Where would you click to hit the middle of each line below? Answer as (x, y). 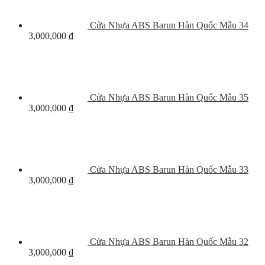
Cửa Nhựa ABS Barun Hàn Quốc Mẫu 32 (169, 242)
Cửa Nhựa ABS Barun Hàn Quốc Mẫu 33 (169, 169)
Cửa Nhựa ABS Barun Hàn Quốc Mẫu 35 (169, 97)
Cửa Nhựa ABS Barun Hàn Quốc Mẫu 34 (169, 25)
